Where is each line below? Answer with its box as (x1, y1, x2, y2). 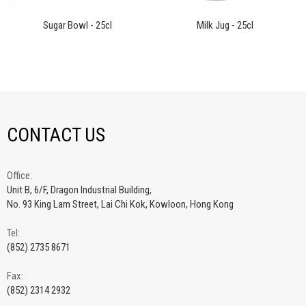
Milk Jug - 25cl (197, 19, 254, 32)
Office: (7, 169, 32, 182)
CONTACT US (7, 124, 105, 147)
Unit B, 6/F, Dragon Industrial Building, (7, 184, 152, 197)
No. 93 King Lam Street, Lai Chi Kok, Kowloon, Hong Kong (7, 198, 234, 211)
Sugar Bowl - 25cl (43, 19, 113, 32)
